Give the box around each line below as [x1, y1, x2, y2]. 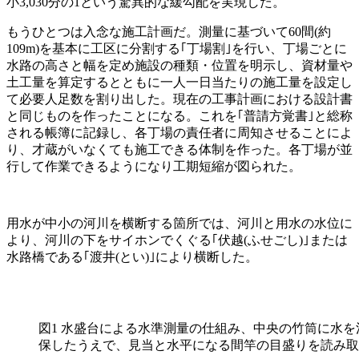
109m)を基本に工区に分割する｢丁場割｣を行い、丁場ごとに [6, 41, 347, 55]
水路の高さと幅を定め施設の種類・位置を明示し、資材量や [6, 58, 353, 72]
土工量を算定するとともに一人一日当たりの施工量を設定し [6, 75, 353, 89]
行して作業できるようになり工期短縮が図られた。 [6, 159, 301, 173]
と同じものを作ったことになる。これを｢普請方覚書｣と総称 [6, 108, 353, 123]
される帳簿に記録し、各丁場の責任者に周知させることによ [6, 125, 353, 139]
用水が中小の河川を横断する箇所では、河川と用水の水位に [6, 216, 353, 230]
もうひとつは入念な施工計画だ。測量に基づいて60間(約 [6, 24, 331, 38]
